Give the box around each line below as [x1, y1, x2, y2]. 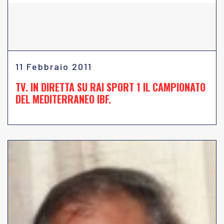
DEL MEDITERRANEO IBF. [15, 91, 111, 106]
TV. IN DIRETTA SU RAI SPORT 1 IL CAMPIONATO [15, 79, 205, 94]
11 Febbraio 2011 [15, 61, 92, 72]
